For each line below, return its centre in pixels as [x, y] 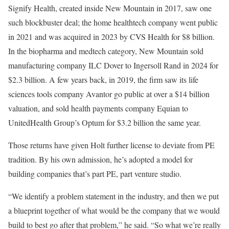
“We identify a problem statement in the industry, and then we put [113, 196]
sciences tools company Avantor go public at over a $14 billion [109, 94]
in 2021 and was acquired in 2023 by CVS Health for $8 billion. [111, 36]
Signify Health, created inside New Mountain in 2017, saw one [110, 8]
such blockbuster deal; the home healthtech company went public [113, 22]
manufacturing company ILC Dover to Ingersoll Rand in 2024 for [113, 65]
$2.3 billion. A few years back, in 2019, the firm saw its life [103, 79]
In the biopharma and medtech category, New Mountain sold [106, 51]
